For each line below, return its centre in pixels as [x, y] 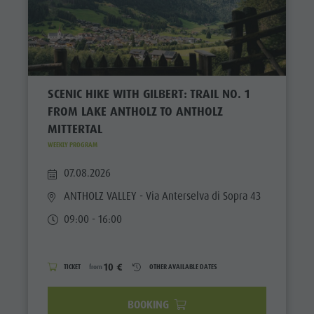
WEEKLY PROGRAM [72, 145]
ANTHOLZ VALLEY [101, 196]
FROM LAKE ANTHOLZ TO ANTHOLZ [135, 111]
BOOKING [149, 305]
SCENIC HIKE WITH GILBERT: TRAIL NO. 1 [148, 94]
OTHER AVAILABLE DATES [183, 267]
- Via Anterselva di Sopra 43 [199, 196]
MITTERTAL [75, 129]
